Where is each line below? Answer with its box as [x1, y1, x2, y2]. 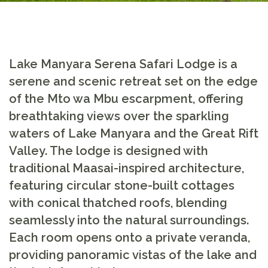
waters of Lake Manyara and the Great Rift [9, 126, 258, 141]
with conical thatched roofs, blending [9, 195, 227, 210]
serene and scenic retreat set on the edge [9, 74, 258, 89]
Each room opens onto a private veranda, [9, 230, 250, 245]
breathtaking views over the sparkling [9, 108, 229, 123]
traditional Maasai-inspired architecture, [9, 160, 244, 175]
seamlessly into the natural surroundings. [9, 212, 249, 227]
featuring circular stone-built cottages [9, 178, 234, 193]
